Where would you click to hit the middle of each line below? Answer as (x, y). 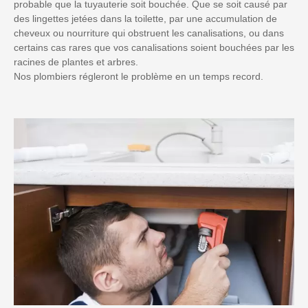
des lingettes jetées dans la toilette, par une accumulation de (145, 18)
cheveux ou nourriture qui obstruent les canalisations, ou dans (149, 33)
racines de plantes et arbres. (76, 62)
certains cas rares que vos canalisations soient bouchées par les (154, 47)
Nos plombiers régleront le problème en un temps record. (139, 76)
